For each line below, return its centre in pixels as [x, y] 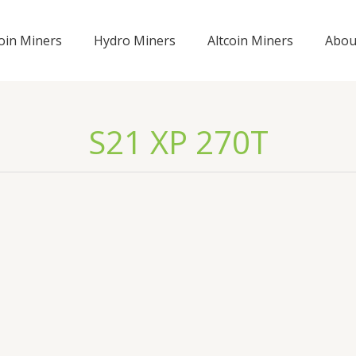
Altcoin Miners [250, 40]
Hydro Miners [135, 40]
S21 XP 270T [178, 142]
